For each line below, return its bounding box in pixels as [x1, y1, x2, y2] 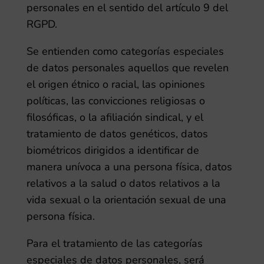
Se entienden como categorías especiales [26, 44, 224, 58]
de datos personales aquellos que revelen [26, 61, 229, 75]
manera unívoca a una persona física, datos [26, 160, 232, 174]
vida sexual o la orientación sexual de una [26, 193, 226, 207]
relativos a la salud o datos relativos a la [26, 176, 220, 190]
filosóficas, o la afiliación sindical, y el [26, 110, 203, 124]
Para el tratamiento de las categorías [26, 236, 203, 250]
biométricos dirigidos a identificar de [26, 143, 199, 157]
